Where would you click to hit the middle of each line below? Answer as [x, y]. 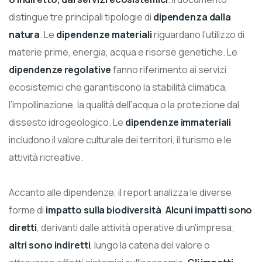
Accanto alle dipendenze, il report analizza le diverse [120, 192]
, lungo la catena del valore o [150, 245]
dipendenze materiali [104, 34]
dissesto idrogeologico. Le [67, 122]
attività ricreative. [46, 157]
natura [25, 34]
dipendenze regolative [60, 69]
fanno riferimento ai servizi [169, 69]
